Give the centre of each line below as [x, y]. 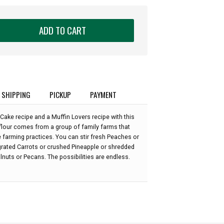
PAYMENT [103, 94]
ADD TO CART [62, 30]
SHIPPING [16, 94]
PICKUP [60, 94]
